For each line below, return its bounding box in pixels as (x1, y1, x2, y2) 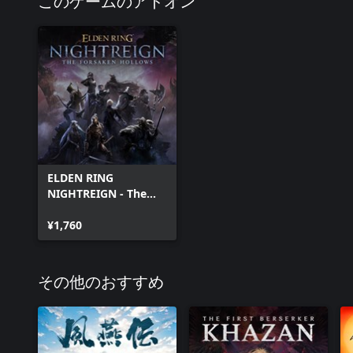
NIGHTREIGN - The (47, 186, 147, 201)
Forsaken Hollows (47, 202, 145, 217)
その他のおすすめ (38, 275, 164, 291)
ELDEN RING (47, 170, 113, 185)
